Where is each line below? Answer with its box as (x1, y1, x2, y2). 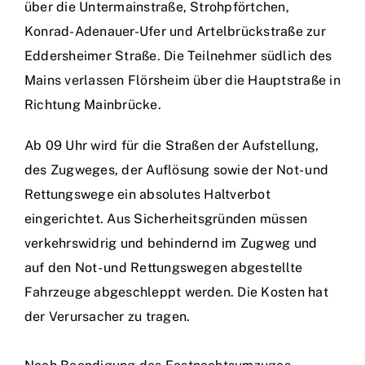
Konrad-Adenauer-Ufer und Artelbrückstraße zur (24, 24, 326, 39)
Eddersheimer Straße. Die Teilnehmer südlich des (24, 48, 332, 64)
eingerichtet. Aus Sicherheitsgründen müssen (24, 211, 308, 226)
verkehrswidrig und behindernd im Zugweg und (24, 235, 318, 251)
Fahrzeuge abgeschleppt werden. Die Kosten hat (24, 284, 328, 300)
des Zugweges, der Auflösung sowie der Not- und (24, 162, 329, 178)
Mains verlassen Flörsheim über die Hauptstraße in (24, 73, 341, 88)
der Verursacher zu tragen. (24, 309, 191, 324)
